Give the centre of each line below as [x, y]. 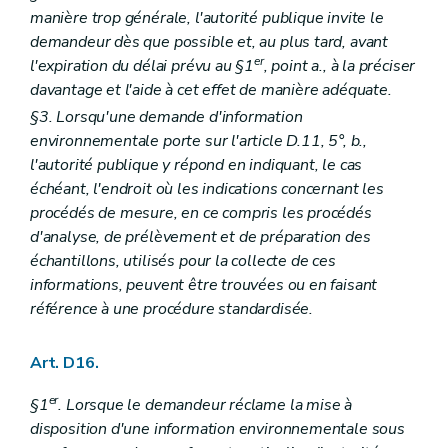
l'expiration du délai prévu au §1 [142, 66]
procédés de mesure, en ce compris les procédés [201, 213]
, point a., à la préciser [339, 66]
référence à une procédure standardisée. [171, 309]
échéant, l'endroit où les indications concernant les [207, 189]
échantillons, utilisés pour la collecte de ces [183, 261]
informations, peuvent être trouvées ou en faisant [204, 285]
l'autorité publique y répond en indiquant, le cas [196, 165]
